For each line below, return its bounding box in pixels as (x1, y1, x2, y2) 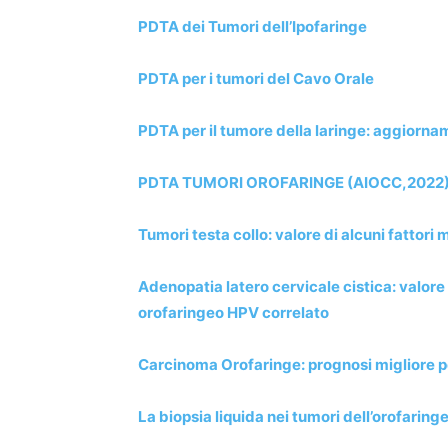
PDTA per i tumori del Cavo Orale (138, 68, 374, 88)
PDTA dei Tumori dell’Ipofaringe (138, 16, 367, 36)
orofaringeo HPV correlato (138, 302, 329, 322)
